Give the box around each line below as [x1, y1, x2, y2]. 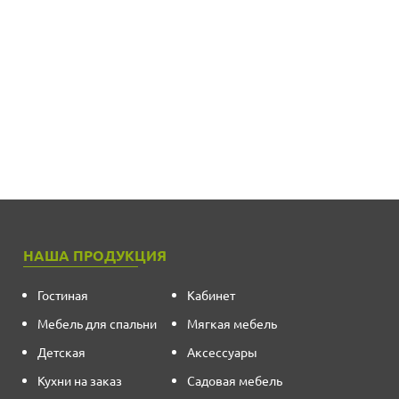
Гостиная [37, 289, 88, 303]
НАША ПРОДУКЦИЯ [23, 248, 167, 264]
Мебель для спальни [37, 317, 157, 331]
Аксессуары [186, 346, 257, 360]
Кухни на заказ [37, 374, 122, 388]
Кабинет [186, 289, 235, 303]
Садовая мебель [186, 374, 282, 388]
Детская [37, 346, 85, 360]
